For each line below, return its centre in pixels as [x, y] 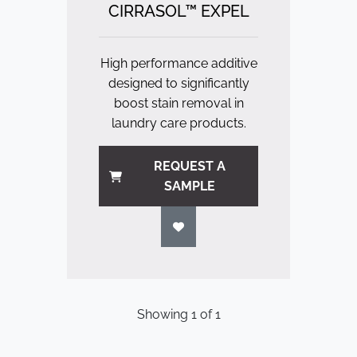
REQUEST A [190, 166]
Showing [164, 314]
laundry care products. [178, 123]
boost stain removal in [178, 103]
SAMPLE [190, 186]
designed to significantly [178, 83]
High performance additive [178, 63]
